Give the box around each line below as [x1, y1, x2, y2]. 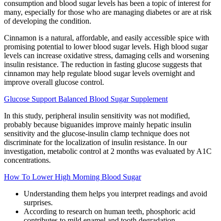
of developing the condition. [4, 17, 91, 26]
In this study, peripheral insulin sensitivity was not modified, [4, 111, 190, 120]
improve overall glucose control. [4, 78, 104, 87]
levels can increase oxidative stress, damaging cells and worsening [4, 51, 209, 60]
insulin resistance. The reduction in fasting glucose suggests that [4, 60, 202, 69]
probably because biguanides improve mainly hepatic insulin [4, 120, 191, 129]
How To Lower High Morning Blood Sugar [4, 173, 141, 182]
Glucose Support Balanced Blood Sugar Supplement [4, 95, 168, 104]
